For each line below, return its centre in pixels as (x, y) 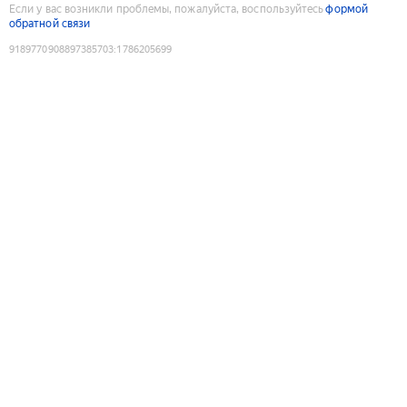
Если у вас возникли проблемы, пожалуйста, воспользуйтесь (167, 9)
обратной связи (50, 23)
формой (347, 9)
